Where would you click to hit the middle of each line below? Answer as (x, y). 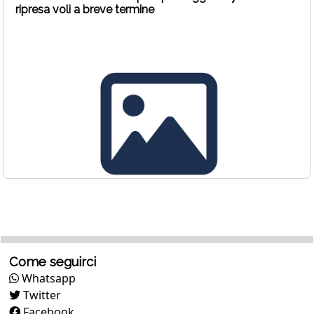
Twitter (41, 295)
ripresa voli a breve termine (85, 9)
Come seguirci (53, 262)
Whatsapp (47, 278)
